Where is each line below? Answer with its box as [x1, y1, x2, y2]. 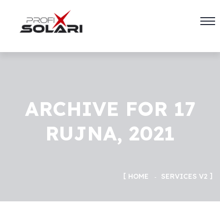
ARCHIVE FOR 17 [25, 96, 195, 121]
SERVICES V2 [161, 172, 208, 181]
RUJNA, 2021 [45, 121, 175, 145]
